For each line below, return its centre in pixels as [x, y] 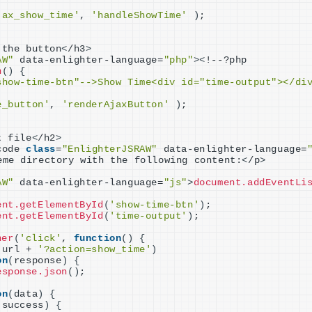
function [97, 238]
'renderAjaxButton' [116, 104]
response [38, 260]
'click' [41, 238]
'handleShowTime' [139, 15]
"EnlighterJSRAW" [110, 149]
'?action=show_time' [95, 249]
